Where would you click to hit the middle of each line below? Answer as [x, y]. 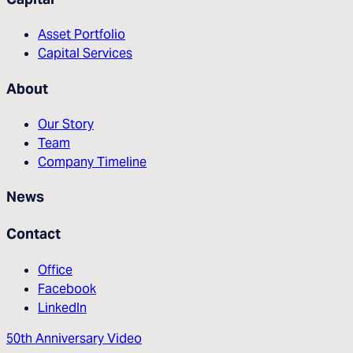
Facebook [67, 288]
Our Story [66, 123]
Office [55, 269]
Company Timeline [92, 161]
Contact [33, 234]
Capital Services [85, 53]
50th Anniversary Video [74, 338]
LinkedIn [62, 307]
